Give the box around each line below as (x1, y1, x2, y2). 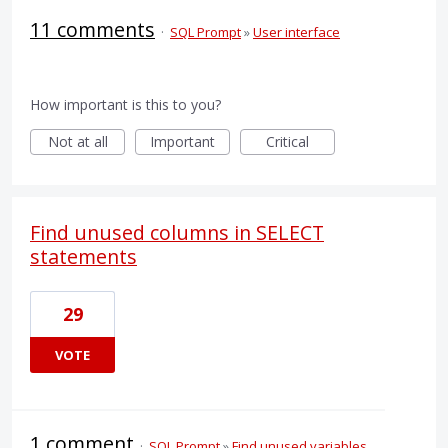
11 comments (30, 15, 155, 43)
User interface (253, 22, 340, 41)
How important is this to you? (30, 94, 221, 114)
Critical (266, 131, 309, 151)
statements (30, 242, 137, 270)
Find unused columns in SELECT (30, 218, 324, 246)
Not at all (47, 131, 108, 151)
